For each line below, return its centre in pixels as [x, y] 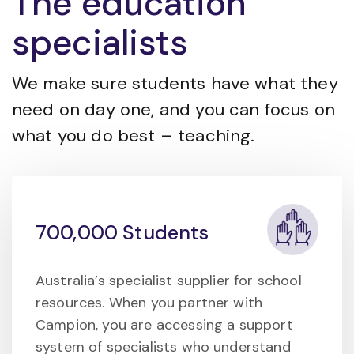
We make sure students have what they [175, 84]
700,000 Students [122, 233]
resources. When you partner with [149, 303]
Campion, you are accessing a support [164, 325]
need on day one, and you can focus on [173, 110]
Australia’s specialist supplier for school [169, 281]
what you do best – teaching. [134, 136]
